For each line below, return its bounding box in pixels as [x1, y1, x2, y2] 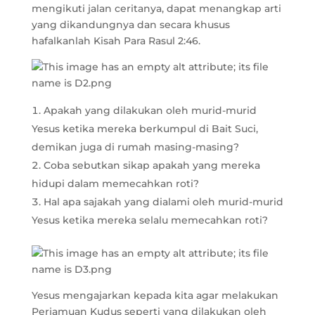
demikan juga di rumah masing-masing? [31, 141, 239, 153]
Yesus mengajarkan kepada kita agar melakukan [31, 289, 278, 302]
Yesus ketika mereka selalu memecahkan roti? [31, 214, 268, 226]
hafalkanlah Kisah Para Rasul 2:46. [31, 34, 200, 47]
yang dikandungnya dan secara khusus [31, 18, 230, 31]
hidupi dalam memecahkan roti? [31, 177, 199, 190]
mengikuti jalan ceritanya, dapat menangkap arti [31, 2, 281, 15]
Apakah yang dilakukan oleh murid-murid [43, 104, 257, 117]
